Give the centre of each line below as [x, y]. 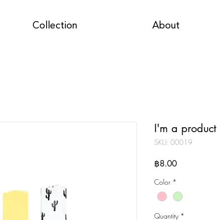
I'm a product [185, 128]
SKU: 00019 [173, 142]
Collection [55, 26]
